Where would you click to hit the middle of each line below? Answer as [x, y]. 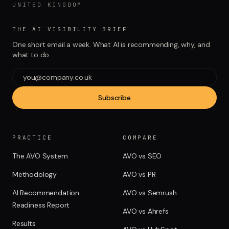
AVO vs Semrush [150, 192]
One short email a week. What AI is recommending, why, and [111, 44]
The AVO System [40, 156]
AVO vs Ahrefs [146, 211]
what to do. [32, 54]
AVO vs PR [139, 174]
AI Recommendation [46, 192]
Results [24, 223]
